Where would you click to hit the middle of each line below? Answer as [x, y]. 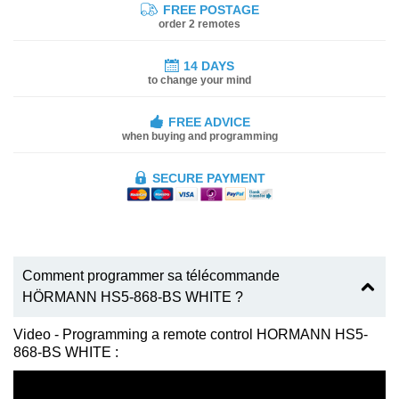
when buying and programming [199, 136]
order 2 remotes [199, 24]
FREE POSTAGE [209, 9]
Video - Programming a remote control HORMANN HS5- [191, 335]
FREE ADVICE [209, 122]
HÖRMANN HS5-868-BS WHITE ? [133, 297]
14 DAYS [209, 65]
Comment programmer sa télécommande [151, 276]
